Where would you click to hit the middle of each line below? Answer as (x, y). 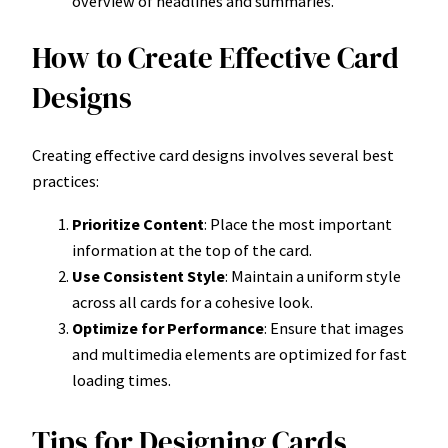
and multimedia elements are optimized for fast (239, 353)
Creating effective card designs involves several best (213, 155)
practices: (65, 181)
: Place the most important (298, 223)
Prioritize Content (138, 223)
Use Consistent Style (148, 275)
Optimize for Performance (168, 327)
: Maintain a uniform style (313, 275)
